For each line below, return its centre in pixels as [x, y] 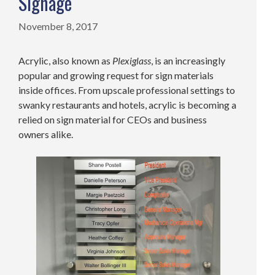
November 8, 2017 [58, 26]
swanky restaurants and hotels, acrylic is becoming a [127, 105]
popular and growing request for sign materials [116, 76]
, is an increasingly [188, 61]
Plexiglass [132, 61]
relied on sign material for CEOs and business [113, 120]
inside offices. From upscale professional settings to [127, 90]
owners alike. [46, 134]
